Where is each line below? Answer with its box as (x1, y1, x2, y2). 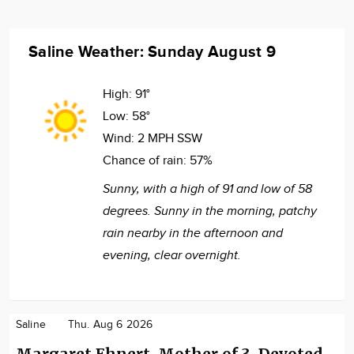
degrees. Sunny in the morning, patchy (103, 203, 317, 219)
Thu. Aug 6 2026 (67, 318, 153, 331)
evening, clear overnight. (103, 247, 241, 263)
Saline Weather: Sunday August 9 (28, 42, 276, 62)
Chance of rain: (103, 153, 190, 168)
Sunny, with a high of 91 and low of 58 (103, 181, 312, 197)
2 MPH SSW (137, 130, 202, 146)
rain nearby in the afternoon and (103, 225, 283, 241)
